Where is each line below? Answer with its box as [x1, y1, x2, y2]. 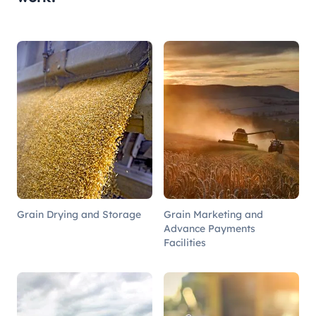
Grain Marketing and [164, 207, 263, 221]
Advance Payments [164, 221, 255, 235]
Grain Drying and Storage [17, 207, 141, 221]
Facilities [164, 236, 206, 249]
